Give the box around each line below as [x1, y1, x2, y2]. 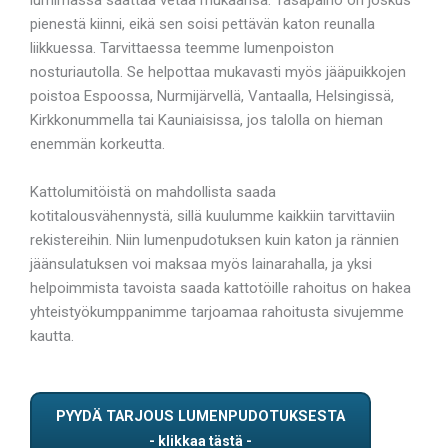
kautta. [30, 326, 74, 345]
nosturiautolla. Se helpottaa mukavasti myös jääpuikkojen [30, 62, 406, 81]
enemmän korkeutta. [30, 134, 165, 153]
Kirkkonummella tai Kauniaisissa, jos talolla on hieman [30, 110, 383, 129]
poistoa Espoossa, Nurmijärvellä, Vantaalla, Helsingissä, [30, 86, 394, 105]
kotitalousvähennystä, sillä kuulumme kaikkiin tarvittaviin [30, 206, 395, 225]
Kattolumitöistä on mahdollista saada [30, 182, 276, 201]
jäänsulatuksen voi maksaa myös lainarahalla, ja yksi [30, 254, 372, 273]
